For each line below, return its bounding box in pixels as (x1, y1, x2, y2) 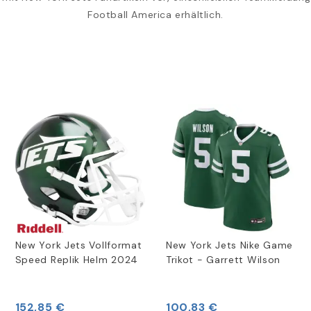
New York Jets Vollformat (15, 238, 142, 251)
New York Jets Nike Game (165, 238, 294, 251)
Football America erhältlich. (87, 8, 224, 22)
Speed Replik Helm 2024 (15, 253, 139, 266)
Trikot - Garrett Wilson (165, 253, 281, 266)
